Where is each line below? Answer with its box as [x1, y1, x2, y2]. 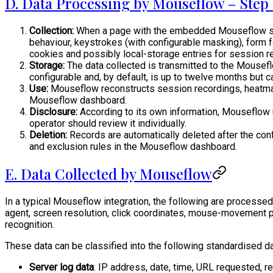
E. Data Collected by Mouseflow [5, 164, 212, 184]
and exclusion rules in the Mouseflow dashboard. [29, 140, 237, 152]
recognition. [5, 219, 54, 231]
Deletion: [29, 129, 67, 141]
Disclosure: [29, 105, 77, 118]
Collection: [29, 24, 74, 37]
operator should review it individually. [29, 117, 186, 129]
